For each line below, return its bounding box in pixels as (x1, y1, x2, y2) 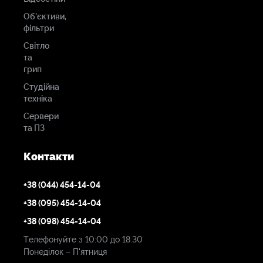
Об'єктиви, (23, 12, 66, 22)
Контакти (23, 150, 74, 163)
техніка (23, 94, 52, 104)
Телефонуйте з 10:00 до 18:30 (23, 235, 143, 245)
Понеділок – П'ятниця (23, 247, 107, 257)
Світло (23, 41, 49, 51)
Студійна (23, 82, 59, 92)
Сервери (23, 112, 59, 122)
